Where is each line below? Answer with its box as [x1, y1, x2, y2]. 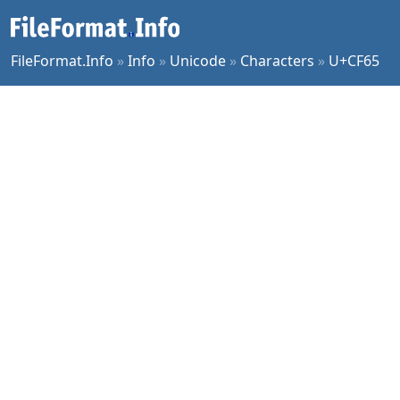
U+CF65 [329, 51, 379, 71]
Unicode [170, 51, 226, 71]
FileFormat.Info [11, 51, 113, 71]
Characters [240, 51, 314, 71]
